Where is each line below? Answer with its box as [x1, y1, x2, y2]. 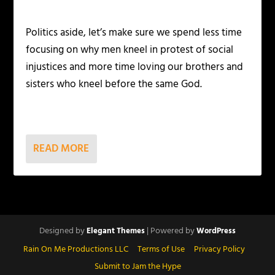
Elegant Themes [87, 225, 145, 238]
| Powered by [145, 224, 196, 239]
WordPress [196, 225, 236, 238]
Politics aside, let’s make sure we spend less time [26, 25, 242, 42]
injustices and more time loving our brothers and [26, 59, 244, 76]
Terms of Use [137, 242, 185, 257]
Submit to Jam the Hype [94, 259, 181, 274]
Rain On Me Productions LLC [23, 242, 128, 257]
